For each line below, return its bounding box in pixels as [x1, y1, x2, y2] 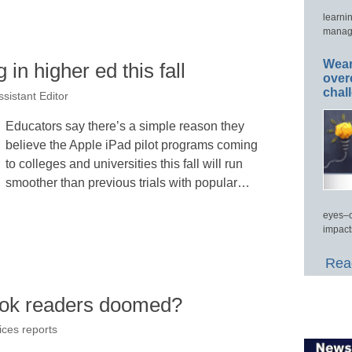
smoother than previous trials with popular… [5, 175, 250, 189]
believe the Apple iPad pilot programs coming [5, 137, 258, 152]
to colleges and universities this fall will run [5, 156, 243, 170]
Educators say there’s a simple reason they [5, 119, 244, 133]
